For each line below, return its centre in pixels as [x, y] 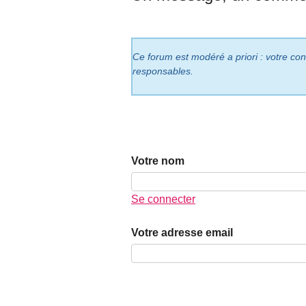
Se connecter [163, 199]
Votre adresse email [182, 232]
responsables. [163, 71]
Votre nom [158, 161]
